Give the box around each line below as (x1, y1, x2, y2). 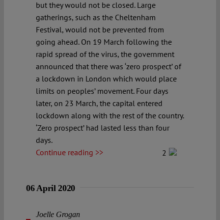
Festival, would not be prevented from (36, 24, 164, 34)
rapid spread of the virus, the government (36, 49, 174, 59)
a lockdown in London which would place (36, 73, 177, 83)
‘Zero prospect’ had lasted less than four (36, 122, 169, 133)
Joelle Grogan (36, 210, 80, 219)
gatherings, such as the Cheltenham (36, 12, 156, 22)
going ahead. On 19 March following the (36, 36, 172, 47)
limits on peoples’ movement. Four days (36, 85, 168, 96)
